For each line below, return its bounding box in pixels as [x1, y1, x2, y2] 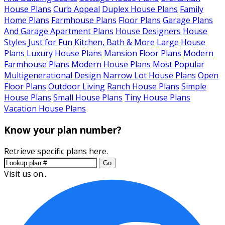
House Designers [116, 26, 181, 37]
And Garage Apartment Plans [4, 26, 114, 37]
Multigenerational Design [4, 70, 101, 81]
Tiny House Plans [125, 92, 190, 103]
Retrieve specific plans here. [4, 145, 108, 157]
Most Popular [153, 59, 204, 70]
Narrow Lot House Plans [103, 70, 196, 81]
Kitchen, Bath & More [74, 37, 155, 48]
